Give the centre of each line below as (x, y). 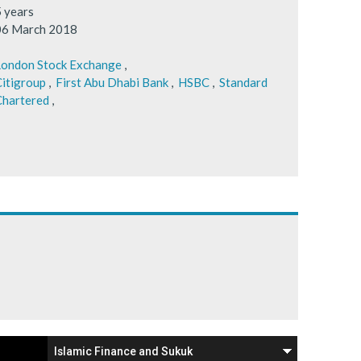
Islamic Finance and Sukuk (124, 351)
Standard (243, 82)
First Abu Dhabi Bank (112, 82)
